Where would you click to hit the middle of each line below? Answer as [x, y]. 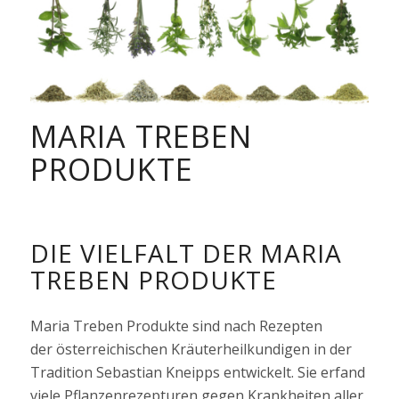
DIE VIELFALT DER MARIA [186, 252]
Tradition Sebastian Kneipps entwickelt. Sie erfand [197, 372]
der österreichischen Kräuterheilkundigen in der [191, 349]
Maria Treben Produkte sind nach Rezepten [176, 326]
